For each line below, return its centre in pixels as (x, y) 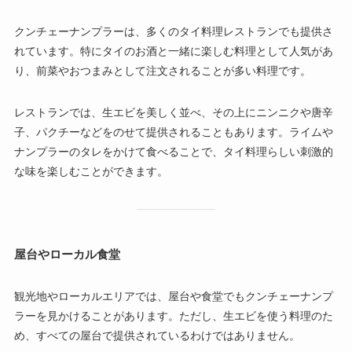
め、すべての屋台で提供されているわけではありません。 (157, 336)
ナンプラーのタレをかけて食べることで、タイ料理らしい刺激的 (173, 152)
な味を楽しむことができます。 (91, 172)
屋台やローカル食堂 (67, 255)
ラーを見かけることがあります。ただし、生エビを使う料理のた (173, 316)
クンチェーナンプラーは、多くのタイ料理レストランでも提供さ (173, 32)
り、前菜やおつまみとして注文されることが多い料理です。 (162, 71)
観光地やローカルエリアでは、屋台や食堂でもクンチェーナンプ (173, 297)
